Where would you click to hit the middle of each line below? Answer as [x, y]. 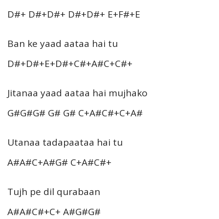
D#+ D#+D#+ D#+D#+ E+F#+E [74, 14]
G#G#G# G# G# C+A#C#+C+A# [75, 113]
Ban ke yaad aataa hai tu [63, 43]
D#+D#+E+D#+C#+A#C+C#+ [70, 63]
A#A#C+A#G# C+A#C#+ [59, 162]
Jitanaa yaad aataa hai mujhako [77, 93]
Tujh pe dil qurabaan [54, 191]
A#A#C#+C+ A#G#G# [54, 211]
